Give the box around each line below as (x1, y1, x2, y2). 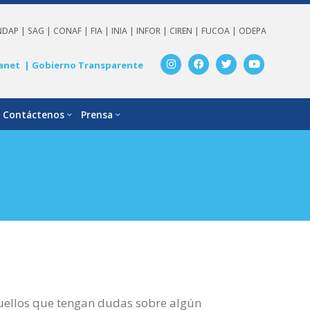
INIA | (111, 24, 137, 37)
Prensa (80, 107, 113, 121)
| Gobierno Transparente (24, 58, 143, 71)
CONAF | (53, 24, 91, 37)
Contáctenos (2, 107, 64, 121)
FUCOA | (201, 24, 239, 37)
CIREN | (170, 24, 202, 37)
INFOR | (136, 24, 170, 37)
